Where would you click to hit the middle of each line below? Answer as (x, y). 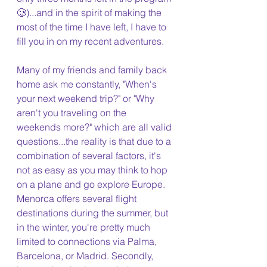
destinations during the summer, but (94, 213)
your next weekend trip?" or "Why (87, 98)
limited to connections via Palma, (88, 241)
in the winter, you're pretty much (85, 227)
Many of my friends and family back (93, 70)
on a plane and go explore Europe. (92, 184)
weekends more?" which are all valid (95, 127)
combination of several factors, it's (90, 156)
